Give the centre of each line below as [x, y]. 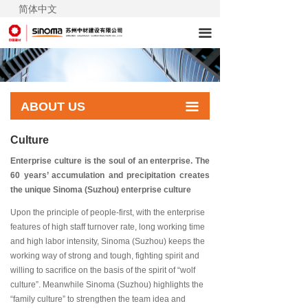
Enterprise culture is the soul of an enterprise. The [110, 161]
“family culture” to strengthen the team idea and [98, 299]
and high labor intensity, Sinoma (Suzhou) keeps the [108, 241]
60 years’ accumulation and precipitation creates [110, 175]
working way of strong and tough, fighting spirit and [105, 256]
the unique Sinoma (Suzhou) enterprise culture [101, 190]
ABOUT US [53, 107]
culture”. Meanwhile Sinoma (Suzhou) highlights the [107, 285]
